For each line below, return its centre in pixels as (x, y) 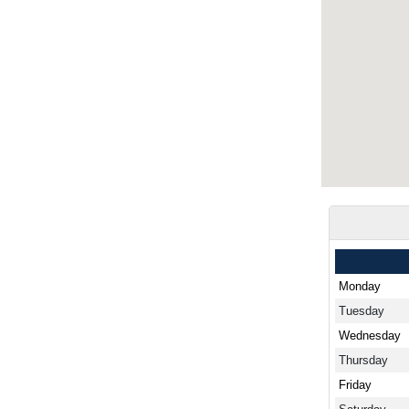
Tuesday (362, 310)
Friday (355, 384)
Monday (360, 286)
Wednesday (370, 335)
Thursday (363, 360)
